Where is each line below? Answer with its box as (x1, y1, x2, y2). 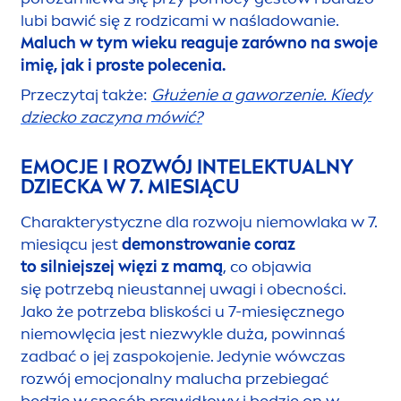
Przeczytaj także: (21, 85, 151, 106)
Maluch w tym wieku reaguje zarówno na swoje (21, 33, 378, 54)
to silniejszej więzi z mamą (21, 257, 223, 277)
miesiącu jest (21, 235, 122, 255)
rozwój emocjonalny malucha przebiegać (21, 369, 328, 389)
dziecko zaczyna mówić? (21, 107, 202, 128)
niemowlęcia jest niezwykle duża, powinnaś (21, 324, 346, 345)
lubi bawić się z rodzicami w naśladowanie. (21, 11, 339, 31)
